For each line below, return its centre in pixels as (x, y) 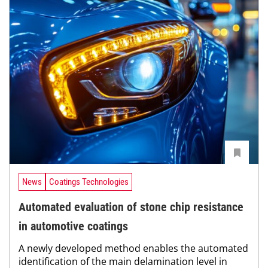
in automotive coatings (73, 226)
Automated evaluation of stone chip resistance (131, 207)
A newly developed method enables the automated (133, 249)
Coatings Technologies (89, 182)
